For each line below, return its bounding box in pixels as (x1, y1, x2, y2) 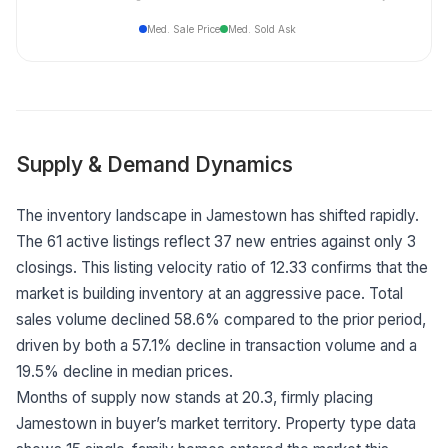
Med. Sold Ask (227, 22, 296, 35)
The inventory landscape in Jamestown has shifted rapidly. (16, 205, 419, 225)
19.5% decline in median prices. (16, 361, 233, 381)
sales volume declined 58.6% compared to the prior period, (16, 309, 426, 329)
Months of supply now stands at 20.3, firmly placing (16, 387, 373, 407)
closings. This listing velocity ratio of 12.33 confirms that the (16, 257, 428, 277)
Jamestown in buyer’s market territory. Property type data (16, 413, 416, 433)
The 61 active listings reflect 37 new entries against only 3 (16, 231, 416, 251)
